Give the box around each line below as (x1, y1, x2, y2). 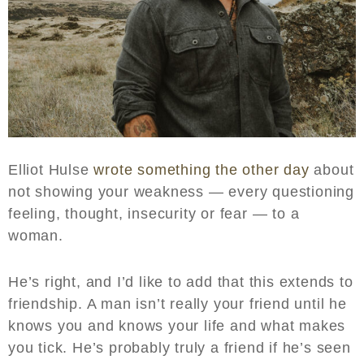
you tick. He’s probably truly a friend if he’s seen (8, 340, 351, 357)
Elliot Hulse (8, 162, 94, 179)
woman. (8, 227, 63, 245)
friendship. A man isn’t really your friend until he (8, 296, 347, 313)
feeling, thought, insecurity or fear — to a (8, 206, 300, 223)
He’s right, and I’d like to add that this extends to (8, 274, 353, 291)
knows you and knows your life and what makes (8, 318, 346, 335)
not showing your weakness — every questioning (8, 184, 354, 201)
